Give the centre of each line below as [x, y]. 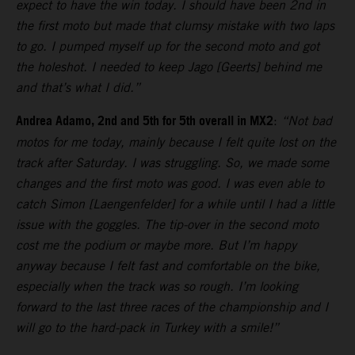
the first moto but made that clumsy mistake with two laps [175, 26]
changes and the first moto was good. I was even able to [170, 184]
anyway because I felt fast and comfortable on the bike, [168, 266]
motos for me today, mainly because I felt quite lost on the [176, 143]
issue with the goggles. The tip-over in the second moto [167, 225]
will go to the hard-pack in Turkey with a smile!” [147, 328]
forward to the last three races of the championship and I [172, 307]
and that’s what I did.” [78, 88]
